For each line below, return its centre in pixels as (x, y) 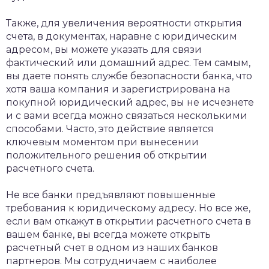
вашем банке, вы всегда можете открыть (108, 235)
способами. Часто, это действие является (110, 129)
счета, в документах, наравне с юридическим (122, 37)
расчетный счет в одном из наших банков (112, 248)
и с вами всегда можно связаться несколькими (127, 116)
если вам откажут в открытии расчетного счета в (128, 222)
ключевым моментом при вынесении (102, 142)
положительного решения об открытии (107, 156)
